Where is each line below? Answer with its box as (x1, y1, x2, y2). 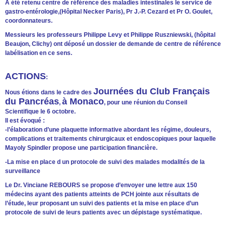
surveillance (5, 167, 40, 175)
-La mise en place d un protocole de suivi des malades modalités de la (5, 158, 205, 165)
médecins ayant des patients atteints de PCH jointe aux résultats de (5, 190, 199, 198)
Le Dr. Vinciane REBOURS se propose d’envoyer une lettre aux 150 (5, 181, 197, 189)
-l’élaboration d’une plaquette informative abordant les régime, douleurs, (5, 126, 211, 133)
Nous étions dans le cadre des (5, 88, 93, 96)
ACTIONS (5, 71, 46, 81)
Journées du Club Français (93, 86, 210, 96)
